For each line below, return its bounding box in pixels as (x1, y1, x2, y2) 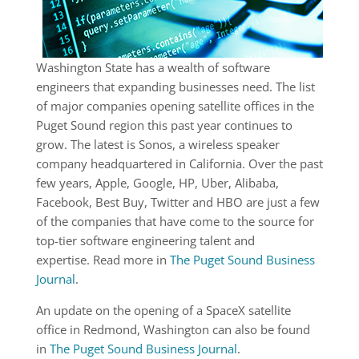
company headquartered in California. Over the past (35, 155, 323, 171)
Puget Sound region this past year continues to (35, 117, 292, 133)
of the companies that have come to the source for (35, 213, 314, 229)
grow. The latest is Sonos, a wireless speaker (35, 136, 280, 152)
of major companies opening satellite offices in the (35, 98, 314, 114)
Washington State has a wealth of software (35, 59, 270, 75)
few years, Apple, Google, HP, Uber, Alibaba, (35, 175, 279, 191)
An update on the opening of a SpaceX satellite (35, 302, 291, 318)
